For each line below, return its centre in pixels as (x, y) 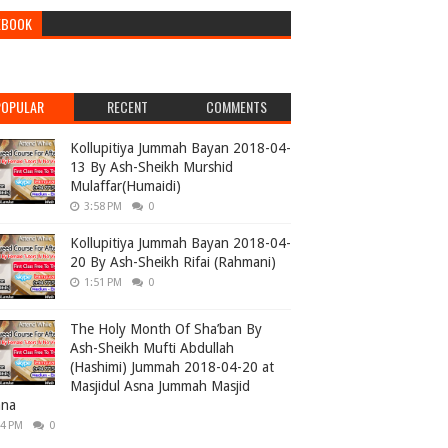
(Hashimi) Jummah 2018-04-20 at (172, 367)
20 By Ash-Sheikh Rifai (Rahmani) (173, 262)
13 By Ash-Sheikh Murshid (151, 167)
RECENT (128, 106)
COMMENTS (237, 106)
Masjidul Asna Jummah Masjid (160, 386)
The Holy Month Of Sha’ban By (166, 329)
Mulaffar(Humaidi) (125, 186)
